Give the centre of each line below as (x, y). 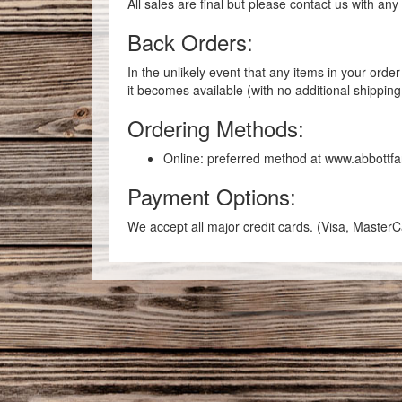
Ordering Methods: (216, 128)
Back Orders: (190, 42)
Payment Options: (212, 196)
